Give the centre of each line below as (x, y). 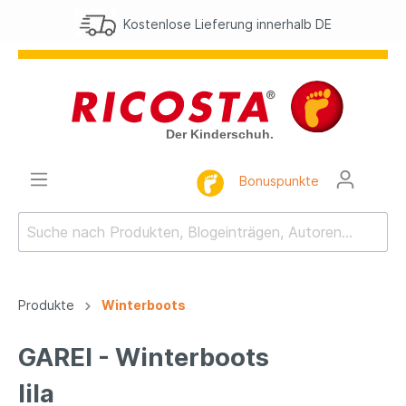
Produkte (46, 305)
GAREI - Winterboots (144, 358)
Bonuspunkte (279, 181)
